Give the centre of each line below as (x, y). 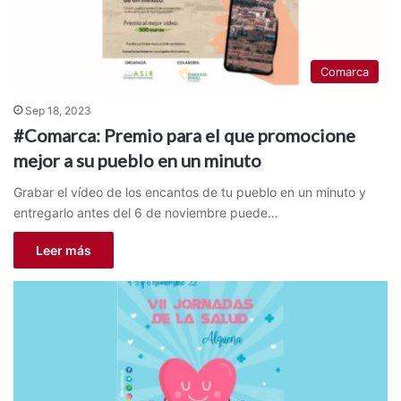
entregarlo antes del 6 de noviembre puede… (146, 212)
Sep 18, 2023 (58, 110)
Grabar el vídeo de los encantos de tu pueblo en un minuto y (190, 192)
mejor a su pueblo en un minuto (137, 160)
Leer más (64, 250)
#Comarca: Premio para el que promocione (184, 135)
